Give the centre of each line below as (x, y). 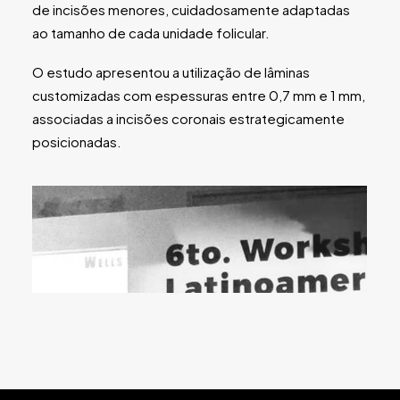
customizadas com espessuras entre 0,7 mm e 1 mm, (199, 95)
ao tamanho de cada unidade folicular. (151, 33)
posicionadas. (77, 142)
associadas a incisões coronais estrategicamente (188, 118)
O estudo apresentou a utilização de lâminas (171, 72)
